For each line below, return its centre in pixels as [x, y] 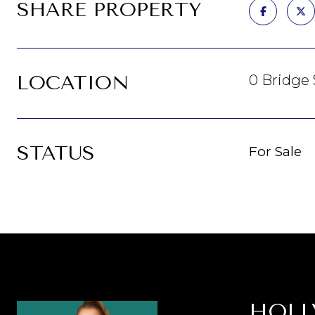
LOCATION [73, 83]
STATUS [56, 153]
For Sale [275, 152]
